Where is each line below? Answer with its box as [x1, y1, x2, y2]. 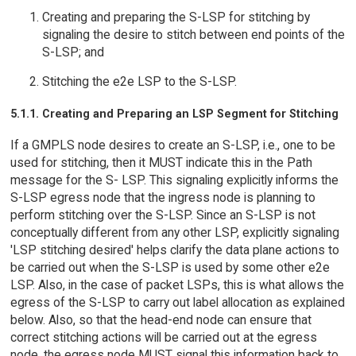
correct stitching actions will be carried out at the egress [10, 330, 317, 346]
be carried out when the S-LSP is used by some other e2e [10, 260, 330, 276]
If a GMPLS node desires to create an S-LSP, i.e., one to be [10, 137, 335, 153]
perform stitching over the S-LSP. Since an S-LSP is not [10, 207, 315, 223]
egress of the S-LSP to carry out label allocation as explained [10, 295, 345, 311]
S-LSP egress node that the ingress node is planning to [10, 190, 315, 206]
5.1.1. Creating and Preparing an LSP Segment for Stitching [10, 107, 339, 121]
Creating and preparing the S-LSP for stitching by [41, 9, 310, 25]
